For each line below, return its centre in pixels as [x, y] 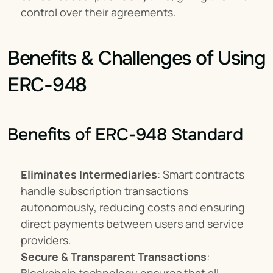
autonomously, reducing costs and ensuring [133, 207]
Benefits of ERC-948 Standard [125, 135]
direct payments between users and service [132, 224]
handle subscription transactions [105, 191]
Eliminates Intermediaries [89, 174]
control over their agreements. [98, 12]
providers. [46, 240]
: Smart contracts [201, 174]
